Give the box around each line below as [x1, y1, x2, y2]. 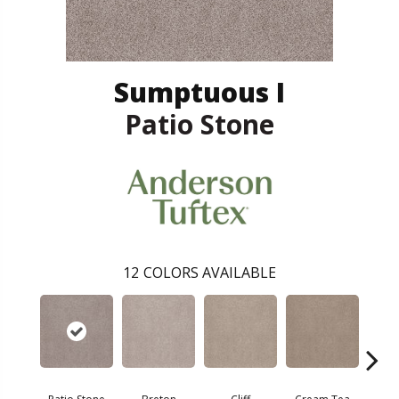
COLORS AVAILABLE [143, 263, 276, 283]
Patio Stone [125, 105, 274, 142]
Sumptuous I [114, 73, 285, 110]
